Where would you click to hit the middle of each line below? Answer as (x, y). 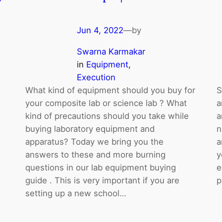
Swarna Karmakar (111, 51)
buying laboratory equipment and (90, 129)
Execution (96, 77)
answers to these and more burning (95, 154)
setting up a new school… (76, 193)
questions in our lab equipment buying (100, 167)
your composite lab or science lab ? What (106, 103)
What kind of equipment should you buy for (110, 90)
